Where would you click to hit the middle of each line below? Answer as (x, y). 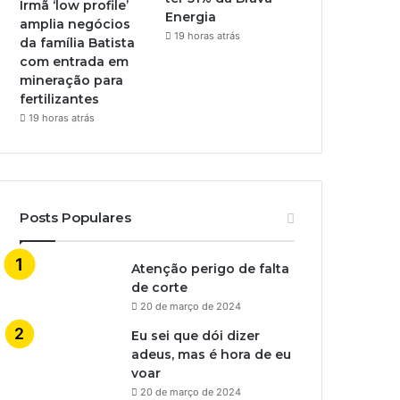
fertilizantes (60, 99)
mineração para (72, 80)
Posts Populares (76, 217)
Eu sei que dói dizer (196, 335)
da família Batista (78, 42)
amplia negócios (75, 24)
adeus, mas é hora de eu (212, 354)
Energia (191, 17)
